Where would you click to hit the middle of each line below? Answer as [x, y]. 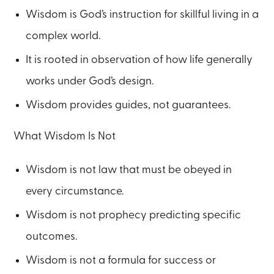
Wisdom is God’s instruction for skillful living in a [143, 15]
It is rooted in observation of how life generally [139, 60]
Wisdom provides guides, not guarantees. [128, 105]
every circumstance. [75, 191]
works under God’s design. [90, 81]
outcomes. [52, 236]
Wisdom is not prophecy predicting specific [134, 215]
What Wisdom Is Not [65, 136]
